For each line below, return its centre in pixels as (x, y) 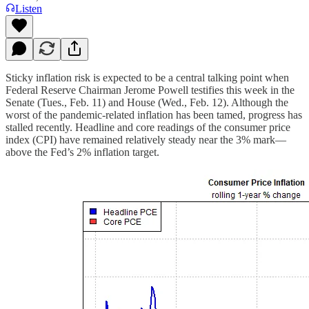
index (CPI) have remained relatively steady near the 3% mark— (146, 139)
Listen (29, 8)
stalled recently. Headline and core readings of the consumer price (148, 127)
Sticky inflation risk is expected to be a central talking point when (147, 77)
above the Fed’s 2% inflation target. (82, 152)
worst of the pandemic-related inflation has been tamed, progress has (154, 114)
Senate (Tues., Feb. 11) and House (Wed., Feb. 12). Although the (147, 102)
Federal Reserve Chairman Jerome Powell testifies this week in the (150, 90)
